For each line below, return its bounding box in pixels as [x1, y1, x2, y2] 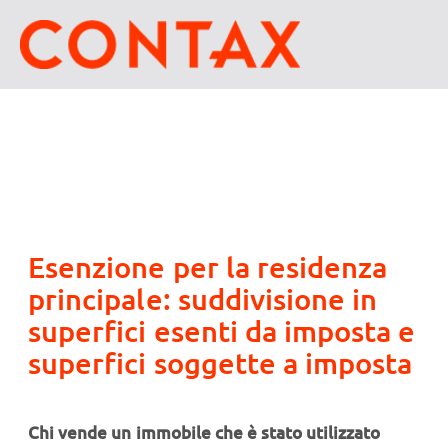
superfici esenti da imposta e [28, 315, 416, 348]
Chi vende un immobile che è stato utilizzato [28, 423, 381, 443]
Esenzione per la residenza [28, 251, 388, 284]
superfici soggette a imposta [28, 347, 413, 380]
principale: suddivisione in [28, 283, 378, 316]
